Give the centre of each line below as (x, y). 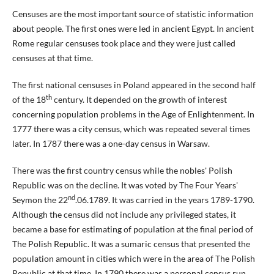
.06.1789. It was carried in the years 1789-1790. (165, 200)
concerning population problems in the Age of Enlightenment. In (133, 114)
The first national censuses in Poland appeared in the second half (134, 85)
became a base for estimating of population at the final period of (132, 229)
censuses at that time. (52, 58)
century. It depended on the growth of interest (139, 100)
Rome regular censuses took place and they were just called (124, 43)
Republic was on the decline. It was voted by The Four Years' (125, 185)
